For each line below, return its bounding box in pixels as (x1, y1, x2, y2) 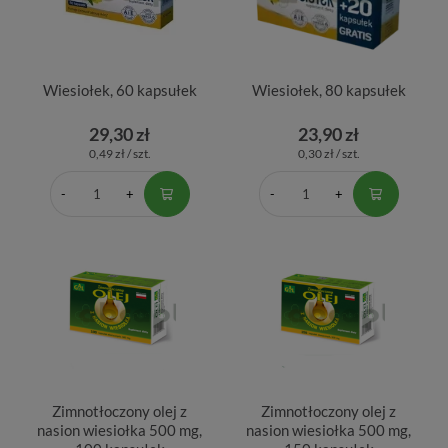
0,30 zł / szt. (297, 145, 360, 161)
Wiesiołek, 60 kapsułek (42, 80, 197, 99)
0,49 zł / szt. (88, 145, 151, 161)
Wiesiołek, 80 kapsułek (251, 80, 406, 99)
